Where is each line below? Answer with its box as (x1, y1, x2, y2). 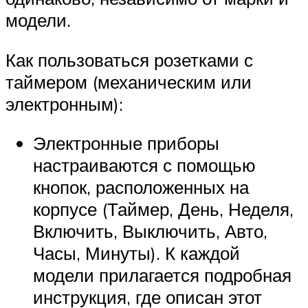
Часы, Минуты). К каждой (33, 242, 240, 265)
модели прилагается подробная (33, 264, 291, 287)
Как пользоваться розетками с (5, 48, 253, 71)
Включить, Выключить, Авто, (33, 220, 267, 243)
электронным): (5, 92, 123, 115)
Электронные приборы (33, 132, 219, 155)
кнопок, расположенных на (33, 176, 249, 199)
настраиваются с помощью (33, 154, 256, 177)
